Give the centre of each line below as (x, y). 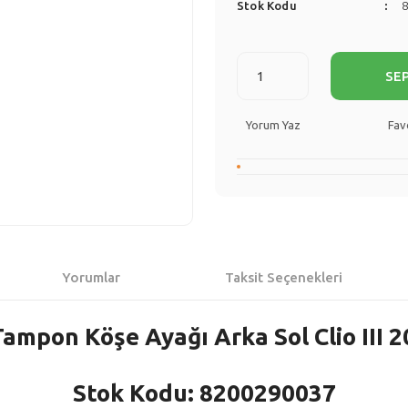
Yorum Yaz (273, 125)
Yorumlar (91, 277)
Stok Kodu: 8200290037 (204, 393)
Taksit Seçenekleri (284, 277)
